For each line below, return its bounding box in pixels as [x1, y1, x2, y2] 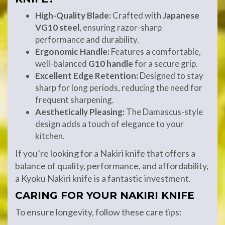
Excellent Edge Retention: [35, 70, 138, 81]
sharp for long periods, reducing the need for [35, 82, 202, 93]
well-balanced [35, 58, 88, 69]
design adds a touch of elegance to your [35, 119, 184, 129]
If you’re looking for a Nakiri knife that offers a [15, 148, 195, 159]
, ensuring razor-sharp [79, 22, 162, 33]
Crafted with [111, 10, 163, 21]
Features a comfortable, [109, 46, 201, 57]
